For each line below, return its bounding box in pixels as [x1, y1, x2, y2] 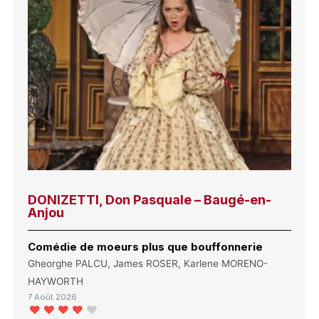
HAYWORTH [28, 275, 84, 287]
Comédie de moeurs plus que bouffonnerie [28, 240, 263, 254]
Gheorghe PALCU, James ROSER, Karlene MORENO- [28, 257, 268, 269]
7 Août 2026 [28, 292, 78, 303]
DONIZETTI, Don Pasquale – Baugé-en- [28, 192, 272, 208]
